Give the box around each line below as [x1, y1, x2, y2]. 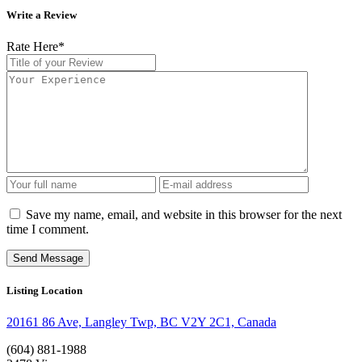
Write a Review [6, 8, 77, 21]
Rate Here [6, 39, 58, 53]
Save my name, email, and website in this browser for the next [26, 207, 342, 221]
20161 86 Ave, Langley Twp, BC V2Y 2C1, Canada [6, 315, 276, 330]
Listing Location [6, 284, 82, 297]
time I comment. [6, 221, 89, 236]
